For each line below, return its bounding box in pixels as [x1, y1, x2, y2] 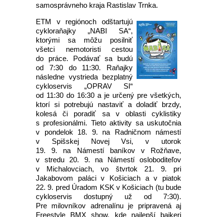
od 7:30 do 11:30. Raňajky [36, 63, 133, 72]
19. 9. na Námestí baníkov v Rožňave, [36, 146, 181, 155]
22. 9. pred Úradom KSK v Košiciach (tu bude [36, 183, 181, 191]
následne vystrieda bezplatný [36, 73, 133, 81]
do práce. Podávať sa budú [36, 54, 133, 62]
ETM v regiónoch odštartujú [36, 17, 133, 26]
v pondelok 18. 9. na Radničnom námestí [36, 128, 181, 136]
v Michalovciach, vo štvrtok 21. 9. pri [36, 165, 181, 173]
